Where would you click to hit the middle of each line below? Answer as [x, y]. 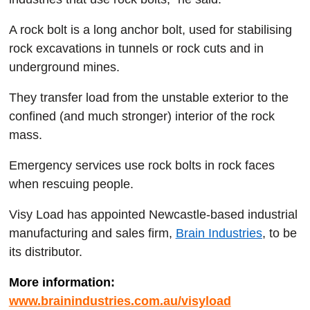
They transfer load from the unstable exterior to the [148, 98]
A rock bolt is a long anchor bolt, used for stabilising [150, 30]
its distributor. [45, 252]
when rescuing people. [71, 184]
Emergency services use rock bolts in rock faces [142, 165]
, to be [279, 233]
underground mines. [64, 67]
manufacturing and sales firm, [92, 233]
